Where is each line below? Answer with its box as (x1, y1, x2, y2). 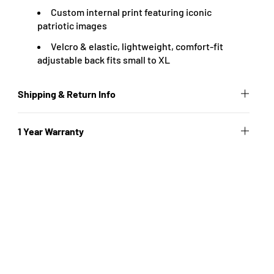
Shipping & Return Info (18, 88, 116, 100)
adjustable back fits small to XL (37, 54, 171, 65)
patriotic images (37, 20, 108, 31)
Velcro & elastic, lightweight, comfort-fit (51, 40, 224, 52)
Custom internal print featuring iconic (51, 6, 212, 18)
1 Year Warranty (18, 125, 84, 137)
